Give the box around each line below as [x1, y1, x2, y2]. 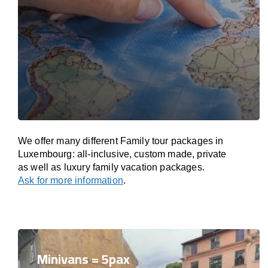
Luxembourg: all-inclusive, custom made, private [18, 149, 227, 159]
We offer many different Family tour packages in [18, 136, 224, 146]
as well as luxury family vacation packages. [18, 162, 205, 172]
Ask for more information [18, 175, 123, 185]
